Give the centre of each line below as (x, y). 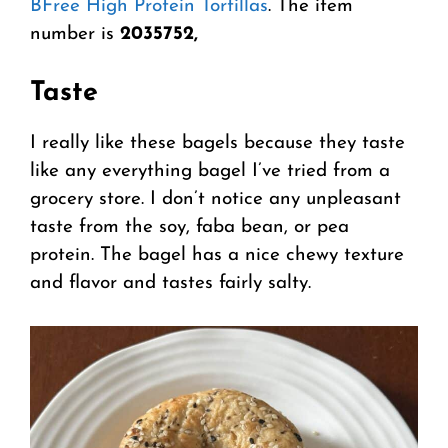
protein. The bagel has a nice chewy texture (217, 255)
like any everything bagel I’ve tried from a (210, 171)
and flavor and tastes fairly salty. (170, 283)
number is (75, 35)
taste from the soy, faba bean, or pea (189, 227)
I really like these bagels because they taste (217, 143)
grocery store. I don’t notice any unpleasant (215, 199)
